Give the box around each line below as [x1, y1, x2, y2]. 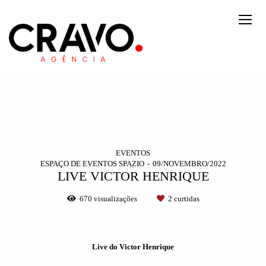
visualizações [91, 194, 139, 204]
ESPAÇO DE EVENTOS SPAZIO [40, 159, 144, 169]
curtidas [172, 194, 199, 204]
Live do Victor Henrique [92, 242, 174, 252]
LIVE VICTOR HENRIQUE [57, 169, 209, 184]
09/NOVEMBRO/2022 [152, 159, 226, 169]
